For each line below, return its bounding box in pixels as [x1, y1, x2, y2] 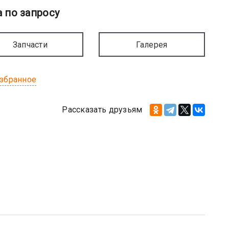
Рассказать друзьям [62, 104, 143, 114]
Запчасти [12, 39, 48, 50]
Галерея [136, 39, 168, 50]
